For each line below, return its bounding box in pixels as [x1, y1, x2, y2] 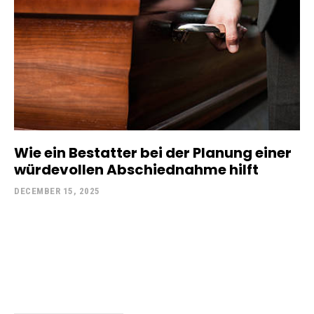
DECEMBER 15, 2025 [14, 186, 100, 197]
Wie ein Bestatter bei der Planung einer [14, 143, 292, 163]
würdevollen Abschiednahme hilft [14, 160, 259, 180]
